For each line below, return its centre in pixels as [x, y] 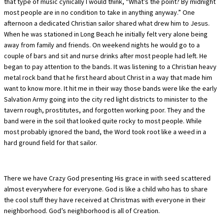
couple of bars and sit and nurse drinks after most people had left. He [106, 55]
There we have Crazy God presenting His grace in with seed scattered [107, 178]
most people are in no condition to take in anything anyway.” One [99, 12]
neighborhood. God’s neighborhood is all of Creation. [82, 210]
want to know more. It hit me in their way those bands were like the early [110, 88]
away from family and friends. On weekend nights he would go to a [102, 45]
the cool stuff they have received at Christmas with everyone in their [105, 200]
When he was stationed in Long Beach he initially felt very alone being [106, 34]
